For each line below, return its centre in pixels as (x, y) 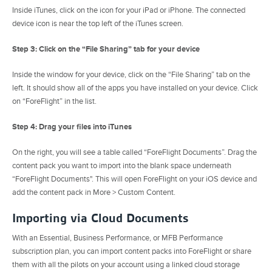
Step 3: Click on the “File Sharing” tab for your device (106, 49)
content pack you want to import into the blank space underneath (122, 165)
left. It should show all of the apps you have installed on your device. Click (135, 88)
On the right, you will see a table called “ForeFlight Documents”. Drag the (134, 152)
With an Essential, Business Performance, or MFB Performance (117, 238)
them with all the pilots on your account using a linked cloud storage (126, 264)
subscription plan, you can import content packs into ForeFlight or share (132, 251)
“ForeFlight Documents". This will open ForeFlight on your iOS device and (134, 179)
